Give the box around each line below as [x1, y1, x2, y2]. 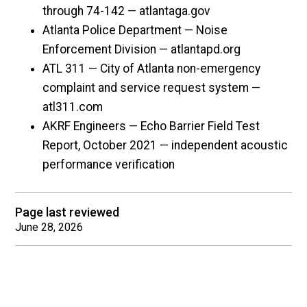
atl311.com [42, 100, 103, 114]
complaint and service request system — [42, 81, 261, 95]
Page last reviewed [15, 205, 120, 220]
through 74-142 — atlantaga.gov [42, 4, 211, 19]
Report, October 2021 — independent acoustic [42, 138, 288, 153]
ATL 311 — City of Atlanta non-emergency [42, 62, 261, 76]
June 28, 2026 [15, 221, 84, 234]
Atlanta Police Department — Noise [42, 23, 228, 38]
